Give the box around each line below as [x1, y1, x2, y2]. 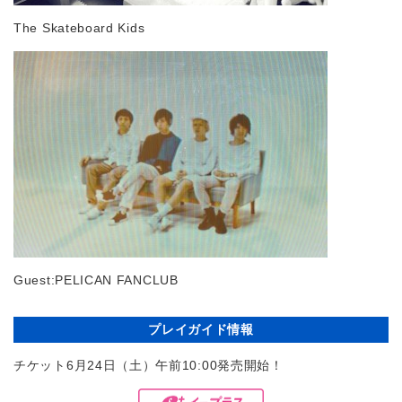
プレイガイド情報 [148, 321, 254, 336]
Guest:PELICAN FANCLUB [13, 272, 179, 287]
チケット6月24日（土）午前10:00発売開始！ [13, 357, 284, 372]
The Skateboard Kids [13, 20, 145, 35]
